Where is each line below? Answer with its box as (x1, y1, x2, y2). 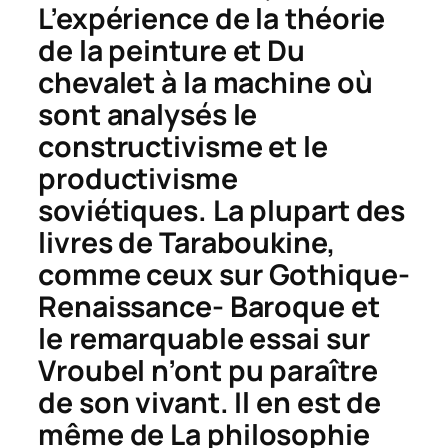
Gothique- (268, 254, 410, 294)
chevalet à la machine (38, 62, 331, 102)
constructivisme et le (38, 126, 328, 166)
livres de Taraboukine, (38, 222, 336, 262)
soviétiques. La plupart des (38, 190, 406, 230)
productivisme (38, 158, 238, 198)
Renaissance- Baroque (38, 286, 345, 326)
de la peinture (38, 30, 227, 70)
